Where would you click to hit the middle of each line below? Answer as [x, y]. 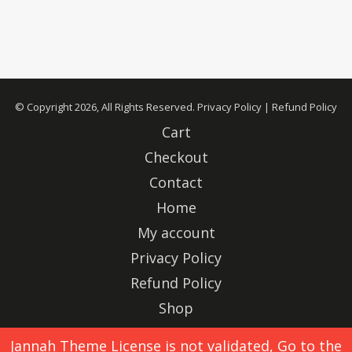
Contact [176, 183]
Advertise [176, 334]
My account [176, 233]
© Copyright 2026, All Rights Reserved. [106, 107]
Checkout [176, 158]
